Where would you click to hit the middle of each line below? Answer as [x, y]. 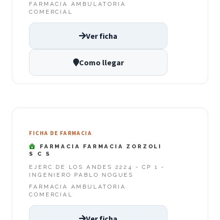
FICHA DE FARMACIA [60, 133]
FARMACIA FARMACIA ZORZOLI [100, 147]
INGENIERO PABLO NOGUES [81, 175]
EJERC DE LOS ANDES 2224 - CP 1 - [97, 167]
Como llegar [101, 63]
